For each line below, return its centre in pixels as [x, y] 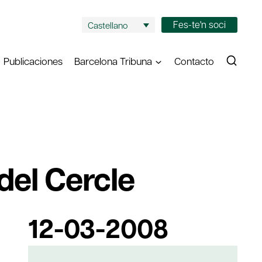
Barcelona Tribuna [113, 61]
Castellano [107, 25]
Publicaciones [33, 61]
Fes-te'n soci [200, 24]
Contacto [194, 61]
